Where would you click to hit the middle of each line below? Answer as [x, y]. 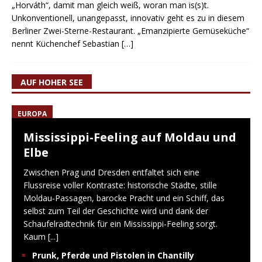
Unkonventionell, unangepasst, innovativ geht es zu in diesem [128, 18]
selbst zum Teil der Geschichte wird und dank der [116, 211]
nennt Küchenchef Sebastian [67, 44]
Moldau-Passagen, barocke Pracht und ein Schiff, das [124, 198]
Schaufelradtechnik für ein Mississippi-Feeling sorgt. [120, 224]
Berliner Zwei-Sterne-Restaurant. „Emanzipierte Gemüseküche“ [130, 31]
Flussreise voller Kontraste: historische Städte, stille [120, 185]
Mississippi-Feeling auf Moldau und [130, 137]
